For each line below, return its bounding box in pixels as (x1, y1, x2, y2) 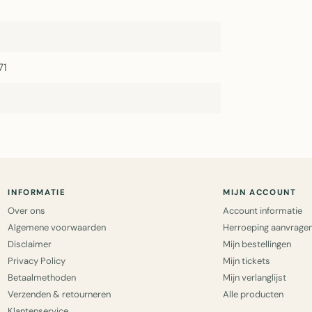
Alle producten (223, 288, 284, 300)
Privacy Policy (8, 255, 66, 267)
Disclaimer (8, 238, 52, 250)
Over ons (8, 205, 46, 217)
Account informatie (223, 205, 303, 217)
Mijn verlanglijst (223, 272, 287, 283)
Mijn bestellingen (223, 238, 292, 250)
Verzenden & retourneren (8, 288, 111, 300)
